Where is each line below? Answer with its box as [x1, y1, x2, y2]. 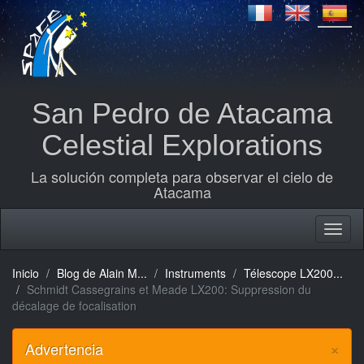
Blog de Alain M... [57, 265, 147, 281]
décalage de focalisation [12, 297, 136, 314]
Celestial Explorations [41, 128, 323, 162]
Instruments [165, 265, 226, 281]
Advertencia [25, 338, 103, 359]
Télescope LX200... [244, 265, 343, 281]
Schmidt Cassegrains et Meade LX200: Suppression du [27, 281, 311, 297]
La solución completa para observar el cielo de [31, 166, 333, 187]
